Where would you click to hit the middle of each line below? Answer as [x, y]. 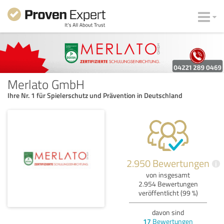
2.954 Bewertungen [168, 183]
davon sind [168, 212]
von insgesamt [168, 174]
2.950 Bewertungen [168, 163]
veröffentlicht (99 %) [168, 192]
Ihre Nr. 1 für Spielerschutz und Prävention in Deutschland [95, 95]
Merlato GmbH [46, 84]
